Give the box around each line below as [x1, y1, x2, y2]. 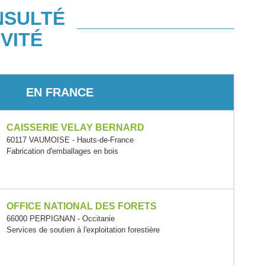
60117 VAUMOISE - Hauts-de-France [7, 135, 134, 144]
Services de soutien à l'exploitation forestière [7, 225, 160, 234]
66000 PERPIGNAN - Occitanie [7, 214, 115, 223]
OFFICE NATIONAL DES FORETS [7, 201, 157, 211]
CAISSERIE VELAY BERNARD [7, 122, 145, 132]
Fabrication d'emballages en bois [7, 147, 119, 156]
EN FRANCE [26, 85, 93, 99]
